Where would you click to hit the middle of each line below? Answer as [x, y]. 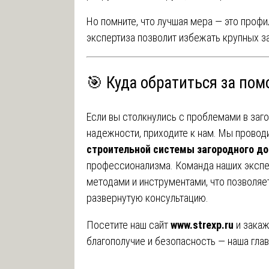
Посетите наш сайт [128, 225]
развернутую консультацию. [147, 198]
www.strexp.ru [202, 225]
